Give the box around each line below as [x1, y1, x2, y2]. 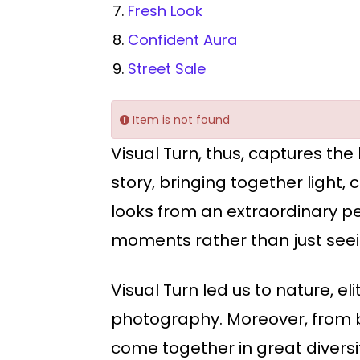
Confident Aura [128, 30, 237, 51]
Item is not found [129, 112, 230, 129]
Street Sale [128, 59, 206, 80]
